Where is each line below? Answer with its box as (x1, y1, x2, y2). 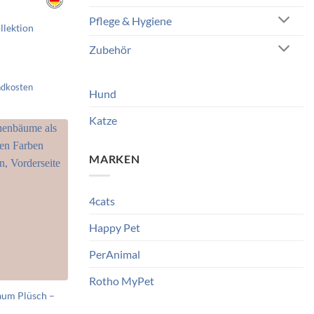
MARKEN (89, 151, 140, 165)
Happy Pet (89, 221, 140, 235)
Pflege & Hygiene (89, 14, 172, 28)
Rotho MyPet (89, 274, 154, 288)
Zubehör (89, 43, 131, 57)
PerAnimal (89, 247, 140, 261)
